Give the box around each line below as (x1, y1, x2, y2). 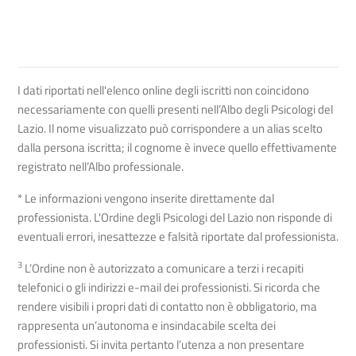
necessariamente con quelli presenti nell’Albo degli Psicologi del (17, 99, 333, 118)
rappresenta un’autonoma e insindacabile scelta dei (17, 315, 276, 335)
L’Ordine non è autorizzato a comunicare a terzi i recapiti (22, 258, 304, 277)
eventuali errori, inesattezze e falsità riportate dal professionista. (17, 226, 339, 246)
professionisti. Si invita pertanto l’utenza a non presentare (17, 335, 304, 354)
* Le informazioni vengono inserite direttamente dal (17, 188, 274, 207)
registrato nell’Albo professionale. (17, 157, 184, 176)
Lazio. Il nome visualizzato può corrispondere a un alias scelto (17, 118, 323, 137)
